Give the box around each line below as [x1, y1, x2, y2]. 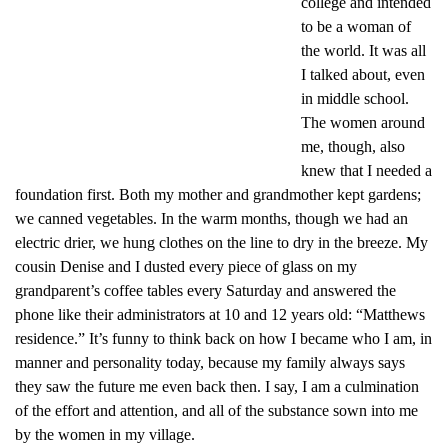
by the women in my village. [15, 426, 195, 443]
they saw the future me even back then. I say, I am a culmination [15, 378, 419, 395]
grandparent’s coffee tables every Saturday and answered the [15, 282, 396, 299]
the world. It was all [301, 42, 426, 59]
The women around [301, 114, 425, 131]
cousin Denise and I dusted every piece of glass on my [15, 258, 357, 275]
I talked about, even [301, 66, 425, 83]
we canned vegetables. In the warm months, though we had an [15, 210, 408, 227]
